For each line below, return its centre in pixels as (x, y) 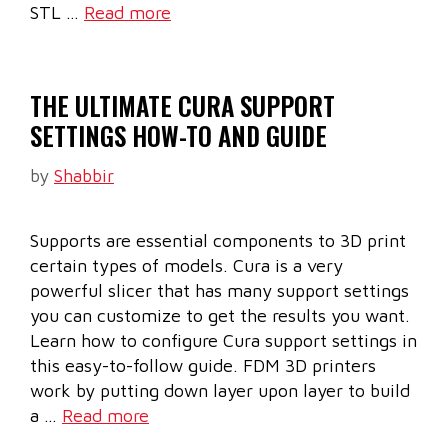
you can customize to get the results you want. (220, 316)
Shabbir (84, 176)
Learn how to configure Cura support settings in (223, 341)
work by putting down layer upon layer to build (220, 391)
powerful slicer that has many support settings (219, 291)
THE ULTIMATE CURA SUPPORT (182, 106)
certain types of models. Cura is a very (186, 266)
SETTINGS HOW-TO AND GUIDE (178, 136)
